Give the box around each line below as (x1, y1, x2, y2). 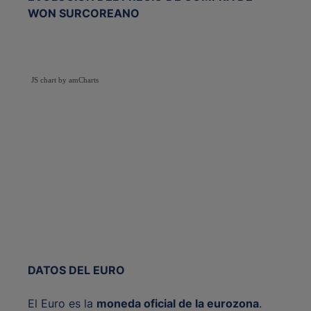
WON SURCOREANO (28, 6, 140, 21)
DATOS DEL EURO (28, 263, 125, 278)
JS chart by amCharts (31, 76, 99, 85)
